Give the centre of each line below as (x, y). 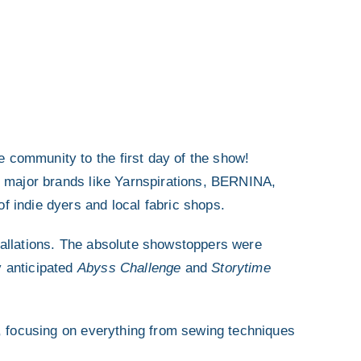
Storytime (241, 268)
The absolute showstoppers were (160, 244)
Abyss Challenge (129, 268)
